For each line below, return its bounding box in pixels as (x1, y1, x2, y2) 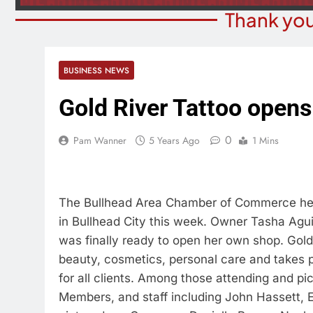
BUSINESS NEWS (64, 64, 129, 76)
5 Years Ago (149, 133, 200, 147)
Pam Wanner (73, 133, 126, 147)
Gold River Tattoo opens (59, 94, 312, 122)
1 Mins (252, 133, 279, 147)
